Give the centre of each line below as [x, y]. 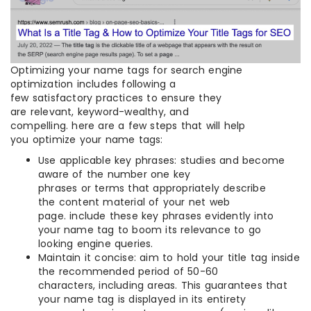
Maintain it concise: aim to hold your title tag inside [169, 257]
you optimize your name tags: [87, 139]
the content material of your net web [134, 202]
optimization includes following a [93, 84]
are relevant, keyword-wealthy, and [100, 111]
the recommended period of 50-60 [128, 271]
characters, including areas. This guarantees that [163, 285]
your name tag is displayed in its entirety [142, 299]
